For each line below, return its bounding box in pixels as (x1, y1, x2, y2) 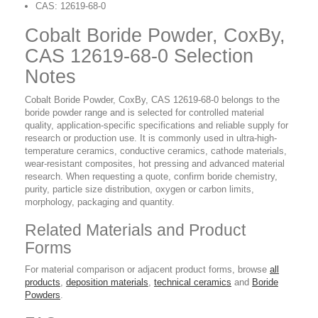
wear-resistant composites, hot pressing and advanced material (25, 158, 285, 170)
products (25, 277, 60, 288)
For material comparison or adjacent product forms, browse (25, 264, 270, 275)
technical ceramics (154, 277, 231, 288)
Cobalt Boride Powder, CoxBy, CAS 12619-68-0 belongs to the (25, 94, 280, 106)
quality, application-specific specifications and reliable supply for (25, 120, 288, 131)
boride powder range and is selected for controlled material (25, 107, 264, 119)
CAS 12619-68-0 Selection (25, 45, 253, 67)
